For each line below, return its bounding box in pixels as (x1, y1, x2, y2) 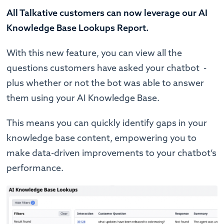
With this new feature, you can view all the (6, 46, 182, 58)
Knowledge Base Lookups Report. (6, 21, 149, 33)
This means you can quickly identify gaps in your (6, 116, 207, 128)
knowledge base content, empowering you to (6, 131, 197, 143)
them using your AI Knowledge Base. (6, 91, 160, 103)
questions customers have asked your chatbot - (6, 61, 207, 73)
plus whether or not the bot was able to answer (6, 76, 204, 88)
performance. (6, 161, 66, 173)
